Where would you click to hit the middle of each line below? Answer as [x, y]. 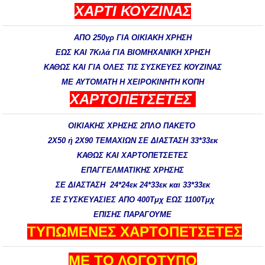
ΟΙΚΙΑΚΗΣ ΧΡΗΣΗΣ [104, 126]
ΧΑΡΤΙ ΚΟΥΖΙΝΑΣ [132, 11]
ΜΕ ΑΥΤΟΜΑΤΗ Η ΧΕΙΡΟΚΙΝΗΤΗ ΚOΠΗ [132, 82]
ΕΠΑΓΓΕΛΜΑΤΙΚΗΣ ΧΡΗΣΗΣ [132, 170]
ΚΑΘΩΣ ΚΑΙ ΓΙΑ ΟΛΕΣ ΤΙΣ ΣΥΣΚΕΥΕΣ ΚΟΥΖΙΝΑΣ [132, 67]
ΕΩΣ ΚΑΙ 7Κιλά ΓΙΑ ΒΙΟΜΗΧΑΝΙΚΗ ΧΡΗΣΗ [132, 52]
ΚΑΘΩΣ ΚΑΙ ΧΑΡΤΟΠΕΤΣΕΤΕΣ [132, 155]
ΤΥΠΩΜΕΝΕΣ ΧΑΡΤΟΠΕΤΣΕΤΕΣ [135, 232]
